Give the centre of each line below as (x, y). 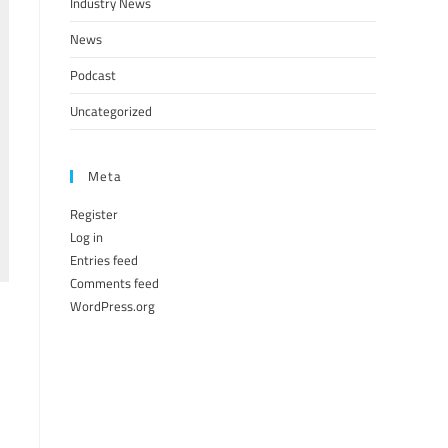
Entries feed (104, 260)
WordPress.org (112, 306)
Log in (86, 237)
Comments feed (114, 283)
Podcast (93, 75)
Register (94, 214)
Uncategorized (111, 111)
